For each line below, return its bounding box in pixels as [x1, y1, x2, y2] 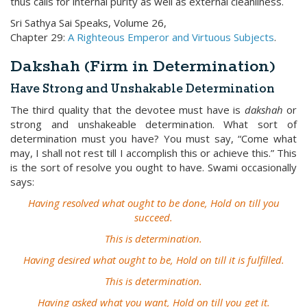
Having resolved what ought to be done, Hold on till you [27, 196, 280, 210]
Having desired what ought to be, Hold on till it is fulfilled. [23, 253, 284, 267]
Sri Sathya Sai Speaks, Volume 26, [10, 16, 167, 29]
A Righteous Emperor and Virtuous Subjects [68, 30, 274, 44]
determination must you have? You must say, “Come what [10, 132, 297, 145]
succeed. [134, 210, 173, 224]
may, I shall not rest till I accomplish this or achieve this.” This [10, 146, 297, 160]
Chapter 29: [10, 30, 68, 44]
